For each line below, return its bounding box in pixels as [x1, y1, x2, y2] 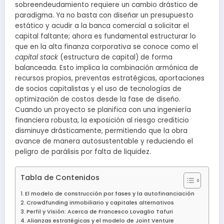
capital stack [15, 52, 58, 62]
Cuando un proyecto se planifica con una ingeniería [15, 105, 191, 115]
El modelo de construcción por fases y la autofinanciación [25, 190, 195, 198]
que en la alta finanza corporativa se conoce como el [15, 42, 198, 52]
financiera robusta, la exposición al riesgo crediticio [15, 115, 189, 125]
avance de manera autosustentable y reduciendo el [15, 136, 193, 146]
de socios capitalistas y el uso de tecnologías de [15, 84, 181, 94]
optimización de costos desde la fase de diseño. [15, 94, 180, 104]
